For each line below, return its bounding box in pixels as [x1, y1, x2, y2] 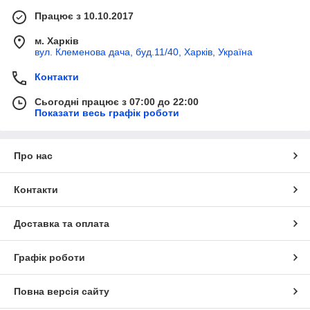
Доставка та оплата [14, 218, 109, 230]
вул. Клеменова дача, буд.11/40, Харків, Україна [35, 46, 253, 58]
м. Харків [35, 35, 79, 47]
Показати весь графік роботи [35, 107, 179, 119]
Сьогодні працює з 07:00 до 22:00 [35, 96, 199, 108]
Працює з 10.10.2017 [35, 10, 134, 22]
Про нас [14, 150, 53, 162]
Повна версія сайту [14, 286, 109, 298]
